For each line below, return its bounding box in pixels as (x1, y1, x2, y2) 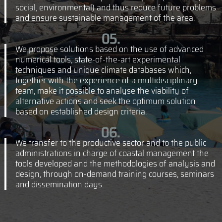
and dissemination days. (15, 177, 104, 192)
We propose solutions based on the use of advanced (15, 42, 204, 56)
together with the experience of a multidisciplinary (15, 73, 198, 88)
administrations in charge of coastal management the (15, 146, 209, 161)
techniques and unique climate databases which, (15, 63, 191, 77)
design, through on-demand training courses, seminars (15, 167, 214, 181)
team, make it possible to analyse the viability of (15, 84, 189, 98)
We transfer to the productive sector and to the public (15, 136, 206, 150)
